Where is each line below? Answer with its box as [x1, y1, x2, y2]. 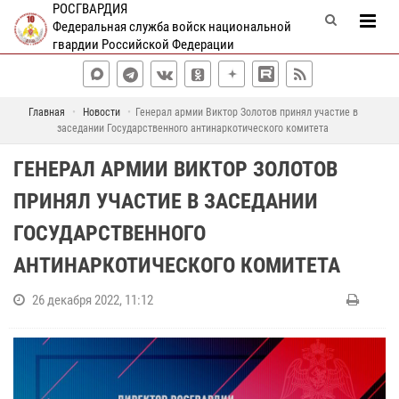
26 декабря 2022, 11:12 [32, 292, 153, 308]
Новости [82, 106, 120, 118]
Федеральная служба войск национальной [52, 19, 291, 35]
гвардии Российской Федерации [52, 37, 234, 53]
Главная [28, 106, 65, 118]
